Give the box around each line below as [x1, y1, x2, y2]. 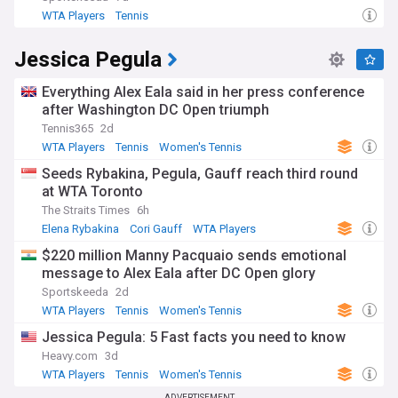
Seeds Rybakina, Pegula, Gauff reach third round [42, 165, 358, 182]
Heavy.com [42, 349, 98, 362]
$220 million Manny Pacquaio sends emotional [42, 247, 346, 264]
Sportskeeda [42, 285, 108, 298]
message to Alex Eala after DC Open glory [42, 265, 315, 282]
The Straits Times [42, 203, 130, 217]
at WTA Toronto [42, 183, 143, 200]
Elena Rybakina [42, 222, 119, 235]
